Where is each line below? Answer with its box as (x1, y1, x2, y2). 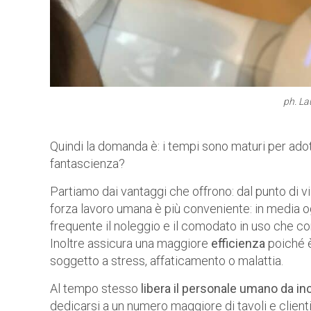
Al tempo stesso (50, 280, 141, 296)
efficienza (211, 235, 265, 251)
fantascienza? (50, 155, 125, 171)
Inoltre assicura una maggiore (50, 235, 211, 251)
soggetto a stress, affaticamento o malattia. (50, 253, 283, 268)
